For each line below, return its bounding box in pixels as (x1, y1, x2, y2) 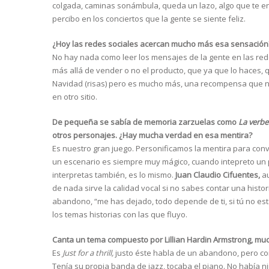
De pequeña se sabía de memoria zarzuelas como (52, 116, 238, 128)
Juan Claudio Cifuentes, (175, 169, 260, 181)
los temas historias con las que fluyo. (52, 209, 187, 220)
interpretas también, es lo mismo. (52, 169, 175, 181)
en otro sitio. (52, 91, 97, 103)
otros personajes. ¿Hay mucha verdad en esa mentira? (52, 130, 252, 141)
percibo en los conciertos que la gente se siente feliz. (52, 13, 246, 25)
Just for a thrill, (62, 247, 113, 259)
